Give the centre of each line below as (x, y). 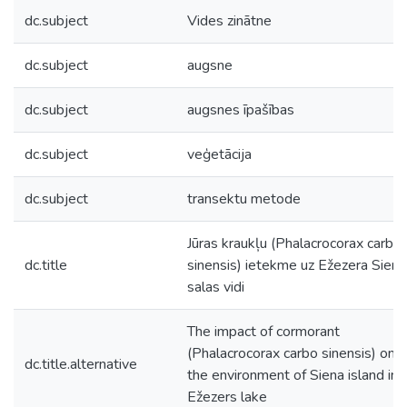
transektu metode (244, 199)
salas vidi (216, 287)
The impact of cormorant (263, 332)
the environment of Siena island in (293, 375)
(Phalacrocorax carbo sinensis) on (291, 353)
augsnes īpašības (241, 110)
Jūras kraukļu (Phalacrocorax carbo (294, 243)
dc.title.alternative (81, 364)
